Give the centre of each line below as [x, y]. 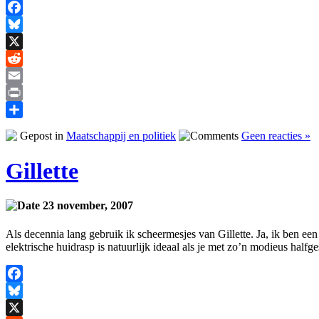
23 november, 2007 [87, 206]
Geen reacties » [276, 136]
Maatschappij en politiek [121, 136]
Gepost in [42, 136]
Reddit [21, 75]
